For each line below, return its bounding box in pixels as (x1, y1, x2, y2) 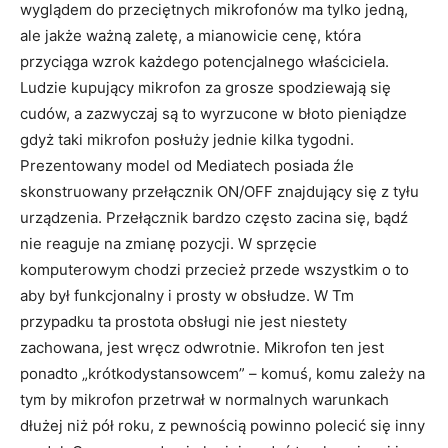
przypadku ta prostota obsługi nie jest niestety (20, 312, 347, 331)
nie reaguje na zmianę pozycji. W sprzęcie (20, 234, 317, 253)
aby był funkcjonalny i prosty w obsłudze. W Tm (20, 286, 354, 305)
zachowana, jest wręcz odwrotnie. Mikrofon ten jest (20, 338, 384, 357)
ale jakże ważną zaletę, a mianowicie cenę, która (20, 26, 361, 45)
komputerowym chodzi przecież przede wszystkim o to (20, 260, 409, 279)
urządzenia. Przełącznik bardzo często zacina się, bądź (20, 208, 408, 227)
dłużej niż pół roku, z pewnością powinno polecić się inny (20, 416, 425, 435)
